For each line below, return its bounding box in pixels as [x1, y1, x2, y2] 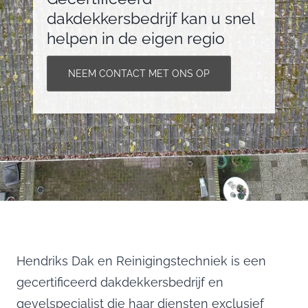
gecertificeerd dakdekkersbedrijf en [16, 275, 223, 289]
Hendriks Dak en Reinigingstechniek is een [16, 254, 266, 268]
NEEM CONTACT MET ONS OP [68, 68, 210, 80]
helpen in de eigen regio [47, 28, 225, 47]
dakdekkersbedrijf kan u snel [47, 8, 254, 27]
